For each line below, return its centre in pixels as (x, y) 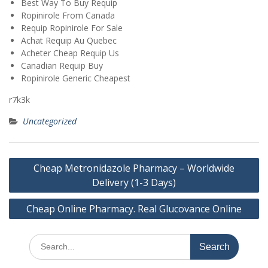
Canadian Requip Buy (62, 66)
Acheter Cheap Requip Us (70, 53)
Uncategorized (50, 121)
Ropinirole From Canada (68, 16)
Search (42, 240)
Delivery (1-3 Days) (134, 183)
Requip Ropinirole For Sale (72, 28)
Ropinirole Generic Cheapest (76, 78)
